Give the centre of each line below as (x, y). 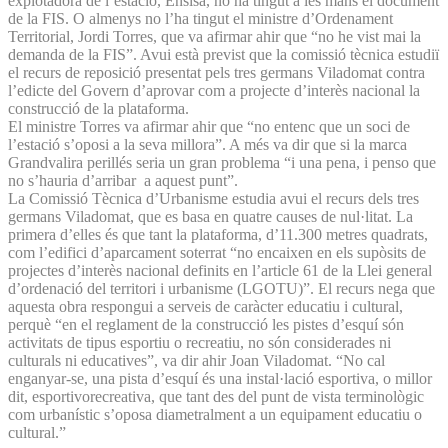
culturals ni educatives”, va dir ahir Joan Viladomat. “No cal (196, 360)
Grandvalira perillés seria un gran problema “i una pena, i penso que (222, 162)
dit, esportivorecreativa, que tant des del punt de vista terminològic (216, 396)
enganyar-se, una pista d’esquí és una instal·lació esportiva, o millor (220, 378)
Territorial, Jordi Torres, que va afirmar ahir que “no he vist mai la (214, 36)
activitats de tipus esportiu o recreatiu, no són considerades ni (199, 342)
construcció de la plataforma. (100, 108)
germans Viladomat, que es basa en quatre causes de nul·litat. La (210, 216)
